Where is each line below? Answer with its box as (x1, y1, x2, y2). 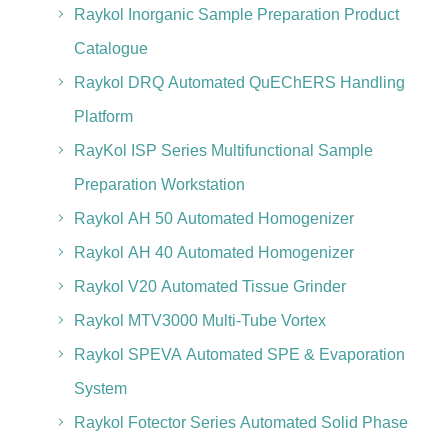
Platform (73, 108, 133, 125)
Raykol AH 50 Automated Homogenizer (73, 210, 354, 227)
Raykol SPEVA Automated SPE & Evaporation (73, 346, 405, 363)
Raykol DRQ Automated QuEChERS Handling (73, 74, 405, 91)
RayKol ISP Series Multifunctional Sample (73, 142, 373, 159)
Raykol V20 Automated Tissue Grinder (73, 278, 346, 295)
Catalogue (73, 40, 148, 57)
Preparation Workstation (73, 176, 245, 193)
